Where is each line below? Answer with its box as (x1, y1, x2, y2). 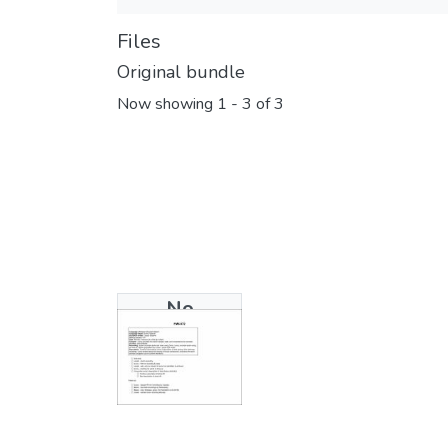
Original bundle (117, 60, 245, 84)
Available (135, 354, 224, 382)
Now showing (117, 93, 217, 116)
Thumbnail (130, 324, 229, 352)
